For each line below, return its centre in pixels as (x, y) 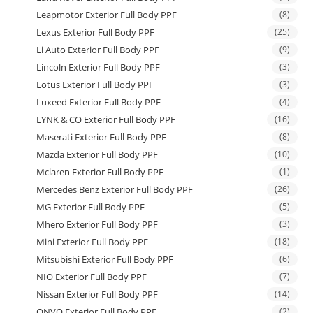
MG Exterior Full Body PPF (91, 206)
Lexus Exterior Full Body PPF (96, 32)
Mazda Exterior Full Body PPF (97, 154)
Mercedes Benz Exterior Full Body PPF (115, 189)
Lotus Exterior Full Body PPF (95, 84)
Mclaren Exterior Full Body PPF (100, 172)
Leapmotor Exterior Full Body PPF (107, 14)
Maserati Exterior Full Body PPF (102, 137)
